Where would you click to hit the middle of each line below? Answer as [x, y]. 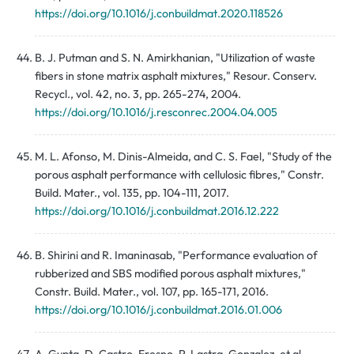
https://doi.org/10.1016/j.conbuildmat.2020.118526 [159, 14]
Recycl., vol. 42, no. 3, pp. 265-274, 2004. [138, 94]
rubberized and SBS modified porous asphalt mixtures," [170, 274]
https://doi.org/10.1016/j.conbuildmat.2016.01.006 [158, 310]
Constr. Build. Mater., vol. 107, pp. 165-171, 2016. [152, 292]
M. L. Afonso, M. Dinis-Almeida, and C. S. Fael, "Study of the [183, 157]
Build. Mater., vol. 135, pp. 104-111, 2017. [132, 193]
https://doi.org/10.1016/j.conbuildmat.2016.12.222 [157, 211]
